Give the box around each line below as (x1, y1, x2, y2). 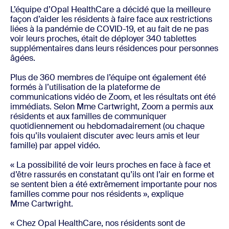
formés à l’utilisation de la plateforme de (10, 82, 160, 93)
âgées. (10, 53, 37, 64)
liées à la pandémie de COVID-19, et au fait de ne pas (10, 24, 209, 35)
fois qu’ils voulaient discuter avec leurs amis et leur (10, 130, 200, 142)
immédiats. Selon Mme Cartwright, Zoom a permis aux (10, 101, 213, 112)
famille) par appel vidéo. (10, 140, 100, 151)
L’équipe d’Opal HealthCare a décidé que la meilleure (10, 4, 211, 15)
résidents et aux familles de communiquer (10, 111, 167, 122)
